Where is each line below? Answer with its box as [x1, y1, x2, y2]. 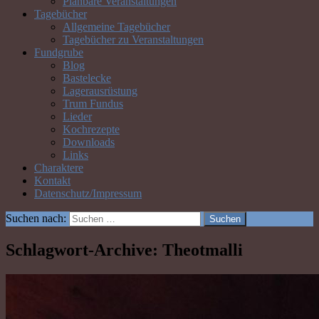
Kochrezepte [63, 122, 120, 135]
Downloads [63, 135, 115, 148]
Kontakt [34, 174, 70, 187]
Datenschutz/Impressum [34, 187, 142, 199]
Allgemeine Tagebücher [63, 20, 170, 33]
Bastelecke [63, 71, 111, 84]
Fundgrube [34, 46, 83, 58]
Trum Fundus [63, 97, 123, 110]
